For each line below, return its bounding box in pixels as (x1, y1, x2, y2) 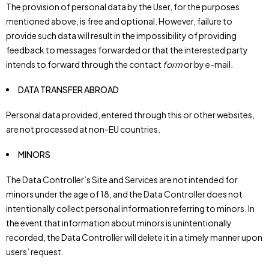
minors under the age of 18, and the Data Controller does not (6, 189, 243, 199)
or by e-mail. (183, 59, 233, 70)
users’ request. (6, 246, 64, 257)
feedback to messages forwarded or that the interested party (6, 44, 248, 55)
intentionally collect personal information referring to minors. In (6, 203, 255, 214)
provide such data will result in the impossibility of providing (6, 30, 237, 41)
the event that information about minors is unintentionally (6, 217, 232, 228)
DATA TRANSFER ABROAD (18, 84, 119, 95)
